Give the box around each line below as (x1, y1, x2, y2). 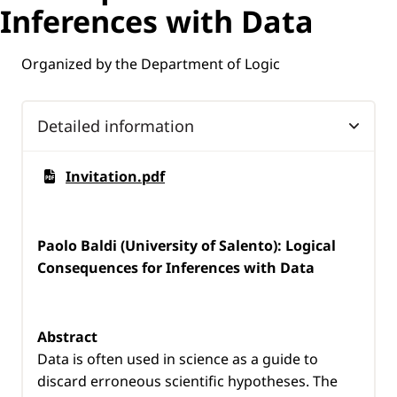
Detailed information (37, 114, 194, 136)
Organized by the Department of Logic (21, 53, 280, 74)
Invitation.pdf (66, 166, 165, 186)
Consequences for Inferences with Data (37, 257, 315, 277)
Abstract (37, 326, 97, 346)
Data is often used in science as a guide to (37, 348, 318, 369)
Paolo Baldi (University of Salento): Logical (37, 235, 336, 255)
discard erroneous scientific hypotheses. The (37, 370, 338, 391)
